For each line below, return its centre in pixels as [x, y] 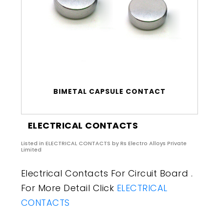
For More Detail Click [69, 188]
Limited [31, 150]
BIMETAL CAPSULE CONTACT [109, 92]
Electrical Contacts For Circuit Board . [107, 174]
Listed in [33, 143]
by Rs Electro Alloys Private [148, 143]
